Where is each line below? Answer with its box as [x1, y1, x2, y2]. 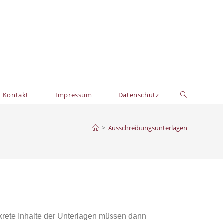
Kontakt [2, 90, 29, 99]
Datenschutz [118, 90, 159, 99]
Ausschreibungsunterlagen [108, 123, 187, 132]
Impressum [55, 90, 92, 99]
